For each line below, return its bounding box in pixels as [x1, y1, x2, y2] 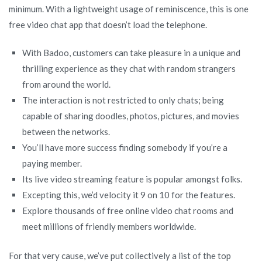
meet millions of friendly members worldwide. [22, 220, 196, 232]
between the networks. [22, 126, 111, 137]
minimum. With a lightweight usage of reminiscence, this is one [9, 3, 249, 14]
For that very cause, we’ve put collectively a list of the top [9, 250, 231, 261]
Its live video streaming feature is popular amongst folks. [22, 173, 243, 184]
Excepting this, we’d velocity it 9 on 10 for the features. [22, 189, 236, 200]
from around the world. [22, 78, 111, 89]
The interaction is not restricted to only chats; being [22, 94, 225, 105]
